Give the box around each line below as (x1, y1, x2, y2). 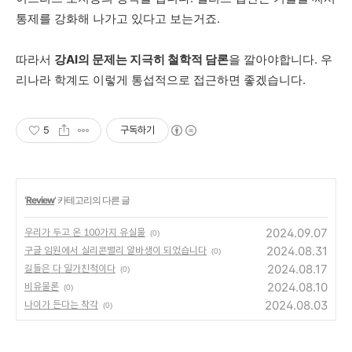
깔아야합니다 (244, 52, 314, 67)
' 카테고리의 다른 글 (54, 194, 130, 206)
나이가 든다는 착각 (24, 299, 98, 310)
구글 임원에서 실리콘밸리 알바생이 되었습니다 (24, 244, 207, 256)
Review (26, 194, 54, 206)
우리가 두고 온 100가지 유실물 (24, 226, 145, 238)
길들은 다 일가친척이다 (24, 262, 115, 274)
